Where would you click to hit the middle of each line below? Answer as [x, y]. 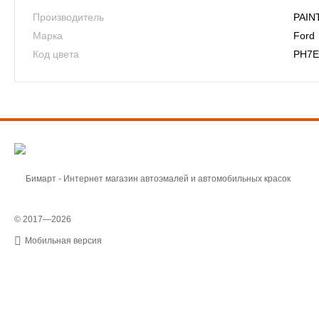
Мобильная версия [63, 241]
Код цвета [56, 54]
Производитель [68, 17]
